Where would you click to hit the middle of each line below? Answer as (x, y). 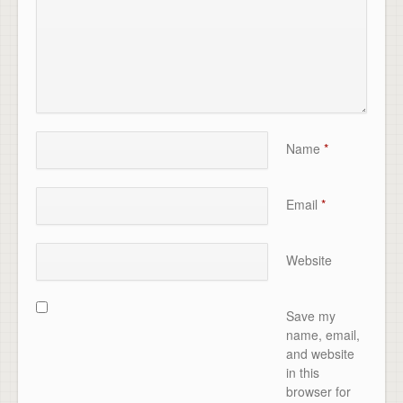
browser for (318, 391)
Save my (310, 315)
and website (320, 353)
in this (302, 372)
